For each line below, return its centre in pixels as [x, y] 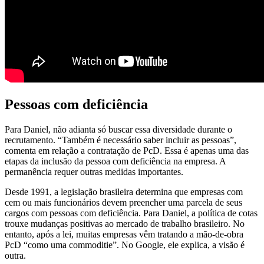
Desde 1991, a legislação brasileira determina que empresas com [124, 192]
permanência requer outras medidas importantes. [94, 171]
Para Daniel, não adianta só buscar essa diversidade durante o [118, 129]
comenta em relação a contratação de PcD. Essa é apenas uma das [127, 150]
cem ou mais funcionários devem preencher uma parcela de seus [123, 202]
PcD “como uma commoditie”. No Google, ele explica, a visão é [125, 245]
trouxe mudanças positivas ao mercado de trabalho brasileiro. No [125, 223]
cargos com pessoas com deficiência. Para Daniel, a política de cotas [131, 213]
